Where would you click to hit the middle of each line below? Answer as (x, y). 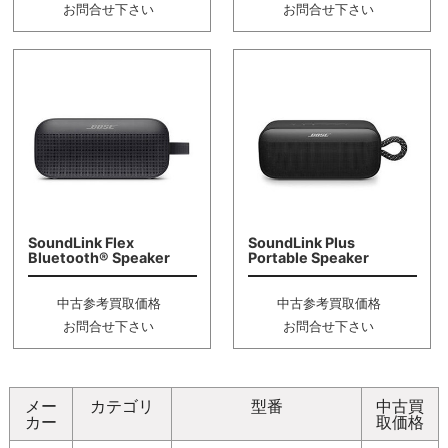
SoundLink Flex (80, 243)
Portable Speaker (308, 258)
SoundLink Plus (301, 243)
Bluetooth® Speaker (98, 258)
